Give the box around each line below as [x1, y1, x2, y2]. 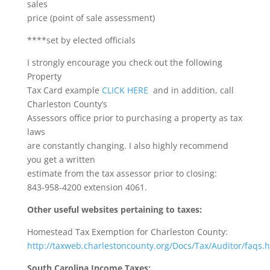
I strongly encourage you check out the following [27, 57, 222, 68]
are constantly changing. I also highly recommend [27, 140, 228, 151]
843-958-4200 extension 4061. [27, 181, 147, 193]
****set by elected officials [27, 34, 136, 46]
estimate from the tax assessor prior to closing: [27, 168, 219, 179]
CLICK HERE [101, 84, 148, 96]
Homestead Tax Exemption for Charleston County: [27, 226, 230, 237]
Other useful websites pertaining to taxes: [27, 204, 202, 215]
